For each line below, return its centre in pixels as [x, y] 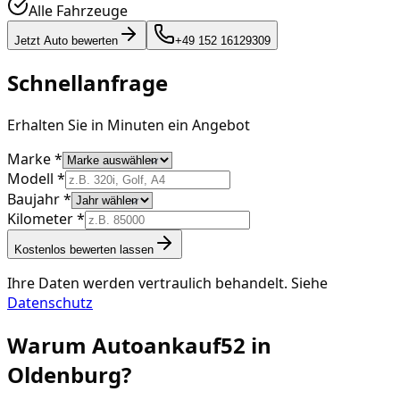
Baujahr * [39, 199]
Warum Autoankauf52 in [139, 345]
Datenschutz [50, 302]
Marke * [35, 158]
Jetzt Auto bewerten [66, 40]
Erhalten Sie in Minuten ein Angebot [129, 125]
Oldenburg [64, 374]
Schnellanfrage [87, 82]
